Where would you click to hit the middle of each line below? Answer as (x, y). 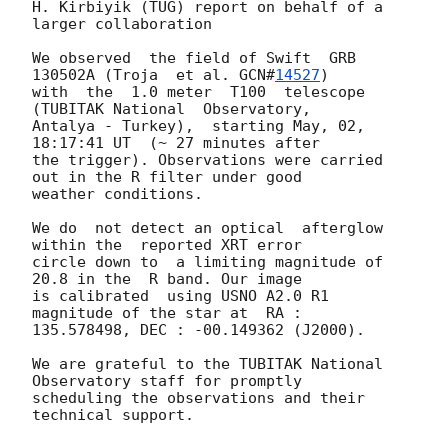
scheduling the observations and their (198, 398)
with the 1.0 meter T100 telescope (198, 92)
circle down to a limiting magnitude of (207, 262)
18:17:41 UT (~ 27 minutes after (176, 143)
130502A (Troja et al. (135, 75)
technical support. (113, 415)
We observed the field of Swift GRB (194, 58)
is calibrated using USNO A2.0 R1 (180, 296)
